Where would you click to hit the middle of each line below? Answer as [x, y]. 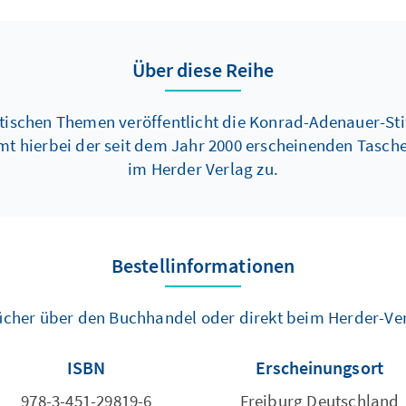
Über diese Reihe [203, 70]
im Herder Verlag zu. [203, 169]
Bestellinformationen [203, 266]
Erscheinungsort [324, 367]
